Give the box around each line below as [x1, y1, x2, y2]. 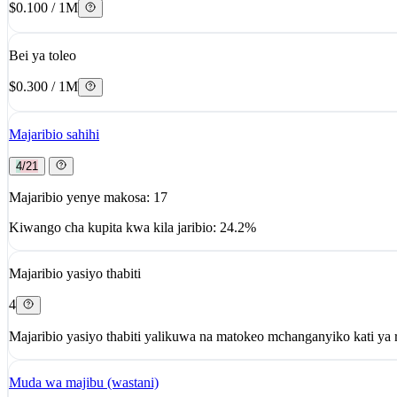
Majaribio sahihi [9, 126, 99, 142]
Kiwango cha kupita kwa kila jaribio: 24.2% [9, 219, 256, 235]
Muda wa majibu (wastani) [9, 374, 159, 390]
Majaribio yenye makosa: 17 [9, 189, 167, 205]
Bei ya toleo [9, 47, 76, 63]
